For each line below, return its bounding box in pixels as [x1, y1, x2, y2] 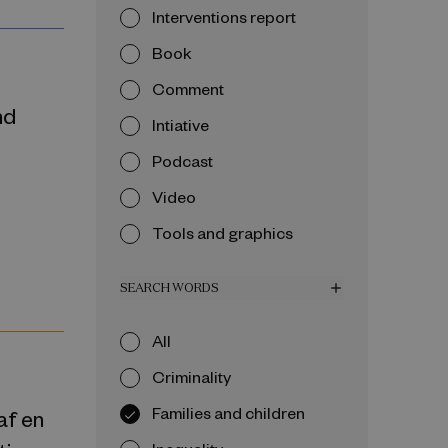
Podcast [152, 150, 213, 171]
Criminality [152, 366, 231, 387]
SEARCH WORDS [120, 280, 219, 295]
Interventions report [152, 6, 296, 27]
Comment [152, 78, 224, 99]
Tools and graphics [152, 222, 293, 243]
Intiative [152, 114, 209, 135]
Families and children [152, 402, 305, 423]
